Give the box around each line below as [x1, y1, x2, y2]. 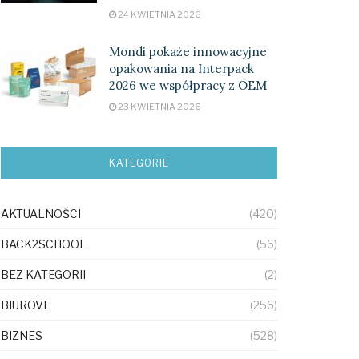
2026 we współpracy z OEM [109, 78, 267, 93]
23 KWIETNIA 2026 [116, 101, 201, 112]
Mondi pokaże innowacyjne [109, 44, 267, 59]
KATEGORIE [109, 157, 169, 169]
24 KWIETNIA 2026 [116, 9, 201, 20]
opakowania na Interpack [109, 61, 254, 76]
